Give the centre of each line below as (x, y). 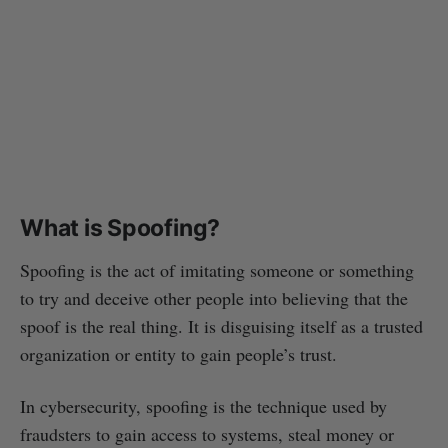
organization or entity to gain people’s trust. (178, 353)
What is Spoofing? (120, 227)
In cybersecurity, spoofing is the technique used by (203, 405)
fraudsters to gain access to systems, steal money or (207, 433)
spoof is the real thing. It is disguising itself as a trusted (221, 325)
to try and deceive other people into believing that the (214, 297)
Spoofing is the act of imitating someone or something (217, 269)
